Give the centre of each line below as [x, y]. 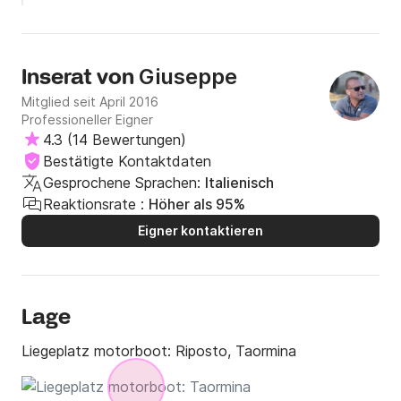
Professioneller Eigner [87, 120]
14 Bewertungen [127, 140]
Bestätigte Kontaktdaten [127, 162]
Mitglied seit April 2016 [90, 102]
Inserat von [80, 79]
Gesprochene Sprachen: [122, 183]
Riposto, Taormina [236, 351]
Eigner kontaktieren [200, 231]
